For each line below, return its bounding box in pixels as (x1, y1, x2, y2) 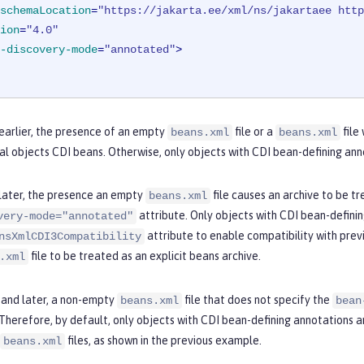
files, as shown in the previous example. (65, 334, 262, 348)
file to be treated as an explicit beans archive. (28, 249, 261, 263)
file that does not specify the (182, 293, 332, 307)
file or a (232, 125, 275, 139)
